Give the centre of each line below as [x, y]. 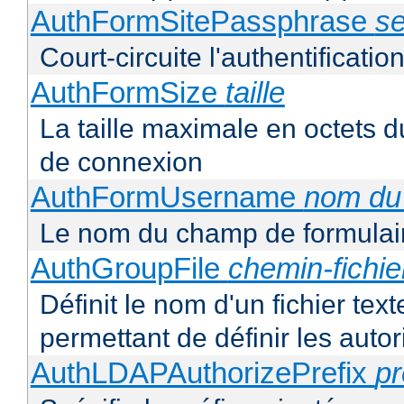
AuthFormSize [128, 93]
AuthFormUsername [167, 197]
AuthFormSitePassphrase [202, 22]
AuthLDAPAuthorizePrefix [202, 373]
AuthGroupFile [129, 269]
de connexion [121, 162]
